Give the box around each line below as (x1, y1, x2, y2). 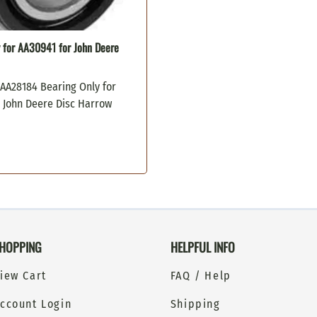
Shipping (170, 297, 221, 311)
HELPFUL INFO (170, 238, 235, 257)
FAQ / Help (170, 269, 231, 283)
